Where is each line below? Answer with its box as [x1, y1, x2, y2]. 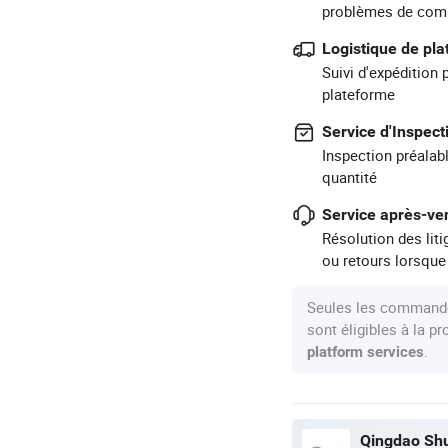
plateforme [322, 83, 395, 104]
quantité [322, 166, 377, 187]
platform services [307, 342, 424, 361]
